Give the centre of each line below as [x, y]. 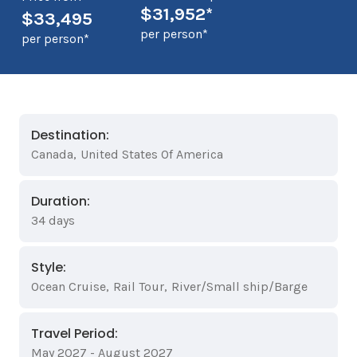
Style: [49, 267]
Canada [52, 154]
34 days [53, 220]
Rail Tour [139, 286]
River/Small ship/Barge [239, 286]
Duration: [61, 201]
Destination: [70, 135]
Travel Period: [75, 333]
